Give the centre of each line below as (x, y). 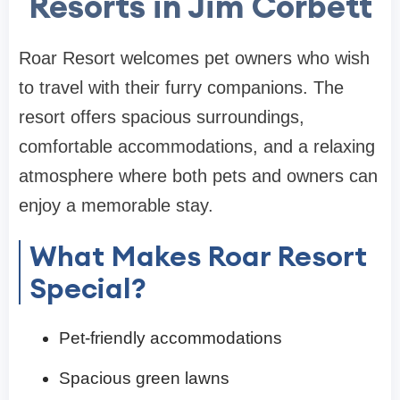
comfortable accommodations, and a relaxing (197, 146)
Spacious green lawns (144, 378)
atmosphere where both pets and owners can (198, 175)
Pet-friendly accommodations (171, 337)
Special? (88, 287)
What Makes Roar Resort (198, 255)
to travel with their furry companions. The (181, 87)
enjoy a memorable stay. (116, 205)
